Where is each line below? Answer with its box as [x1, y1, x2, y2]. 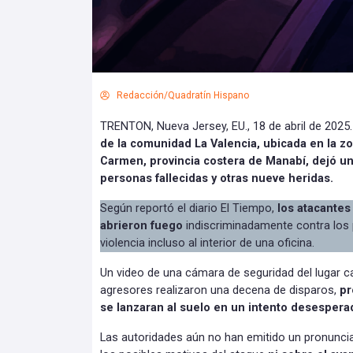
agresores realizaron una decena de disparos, [100, 283, 340, 297]
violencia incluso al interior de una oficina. [100, 236, 314, 250]
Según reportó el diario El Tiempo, [100, 201, 277, 215]
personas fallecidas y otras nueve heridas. [100, 171, 333, 185]
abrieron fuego [100, 218, 186, 232]
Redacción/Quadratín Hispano [117, 89, 249, 101]
